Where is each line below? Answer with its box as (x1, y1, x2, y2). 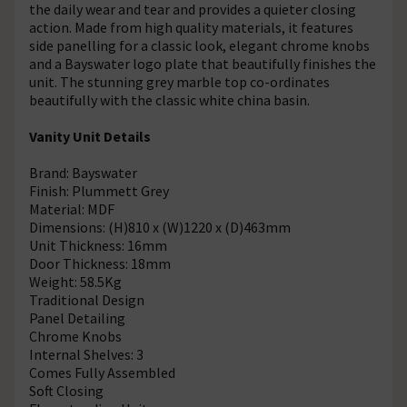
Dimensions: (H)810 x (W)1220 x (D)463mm (29, 217, 291, 236)
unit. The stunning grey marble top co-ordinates (29, 72, 330, 91)
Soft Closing (29, 381, 104, 400)
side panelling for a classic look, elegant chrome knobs (29, 35, 370, 55)
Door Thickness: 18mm (29, 253, 171, 273)
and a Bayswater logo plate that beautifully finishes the (29, 54, 376, 73)
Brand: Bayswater (29, 163, 137, 182)
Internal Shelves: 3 (29, 344, 144, 363)
